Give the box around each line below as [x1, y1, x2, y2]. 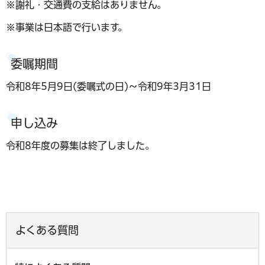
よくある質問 [15, 224, 79, 235]
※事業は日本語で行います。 [6, 22, 127, 32]
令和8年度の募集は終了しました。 [6, 140, 154, 150]
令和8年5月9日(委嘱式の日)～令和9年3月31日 [6, 81, 211, 91]
